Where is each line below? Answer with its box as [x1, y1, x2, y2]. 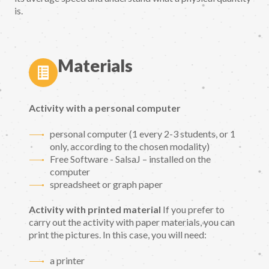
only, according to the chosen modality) [50, 140, 210, 152]
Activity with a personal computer [29, 102, 181, 114]
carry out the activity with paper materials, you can [29, 216, 235, 228]
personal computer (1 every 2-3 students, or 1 [50, 127, 235, 139]
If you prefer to [161, 204, 225, 216]
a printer [50, 255, 85, 267]
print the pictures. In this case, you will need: [29, 229, 207, 241]
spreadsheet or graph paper [50, 178, 163, 190]
